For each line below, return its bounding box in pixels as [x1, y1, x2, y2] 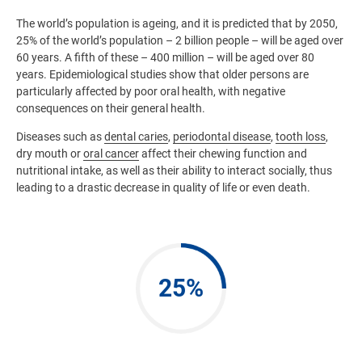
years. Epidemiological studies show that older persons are [16, 68, 309, 81]
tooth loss [276, 130, 326, 143]
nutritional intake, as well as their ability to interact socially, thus [16, 164, 332, 177]
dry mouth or [16, 147, 83, 160]
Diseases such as [16, 130, 104, 143]
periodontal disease [173, 130, 271, 143]
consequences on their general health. [16, 102, 205, 115]
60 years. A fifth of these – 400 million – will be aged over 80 [16, 51, 314, 64]
